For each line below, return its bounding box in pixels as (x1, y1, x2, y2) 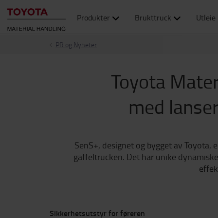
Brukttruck (134, 12, 171, 23)
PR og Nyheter (55, 40, 97, 49)
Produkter (77, 12, 110, 23)
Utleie (196, 12, 216, 23)
